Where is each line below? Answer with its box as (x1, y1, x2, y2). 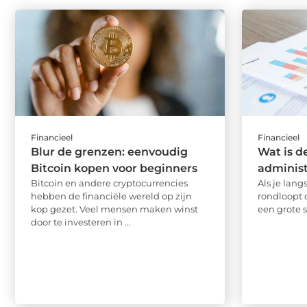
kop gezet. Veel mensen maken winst (31, 203, 198, 214)
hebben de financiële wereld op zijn (31, 190, 192, 201)
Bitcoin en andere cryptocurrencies (31, 177, 188, 188)
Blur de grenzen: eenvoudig (31, 145, 188, 158)
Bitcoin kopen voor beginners (31, 161, 197, 175)
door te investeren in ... (31, 216, 131, 228)
